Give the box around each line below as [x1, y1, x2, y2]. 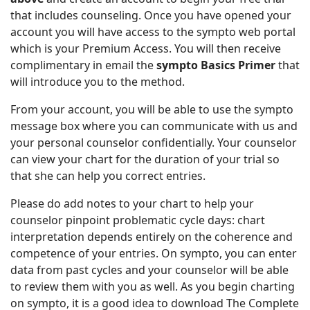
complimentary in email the [10, 57, 156, 73]
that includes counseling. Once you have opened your [10, 7, 291, 23]
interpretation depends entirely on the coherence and [10, 228, 293, 244]
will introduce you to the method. [10, 73, 185, 89]
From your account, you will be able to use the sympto [10, 101, 293, 117]
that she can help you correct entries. [10, 167, 206, 183]
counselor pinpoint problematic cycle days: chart [10, 212, 265, 228]
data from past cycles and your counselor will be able [10, 262, 289, 277]
